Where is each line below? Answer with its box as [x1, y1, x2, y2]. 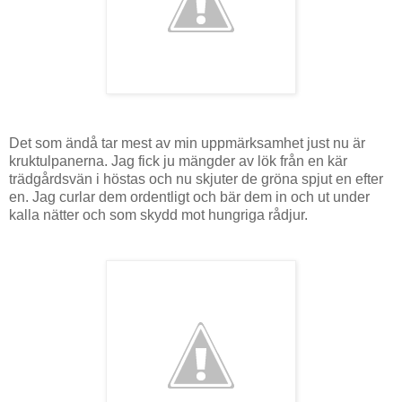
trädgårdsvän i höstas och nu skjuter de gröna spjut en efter [9, 170, 383, 187]
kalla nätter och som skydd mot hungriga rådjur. [9, 206, 308, 223]
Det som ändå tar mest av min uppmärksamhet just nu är [9, 135, 365, 151]
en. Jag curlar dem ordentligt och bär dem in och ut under [9, 188, 370, 205]
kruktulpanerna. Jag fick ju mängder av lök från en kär [9, 153, 347, 169]
